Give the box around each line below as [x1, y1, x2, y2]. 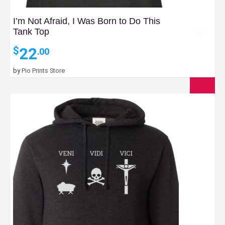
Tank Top [13, 27, 49, 37]
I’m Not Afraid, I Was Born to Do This [13, 16, 160, 27]
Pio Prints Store [22, 67, 65, 75]
